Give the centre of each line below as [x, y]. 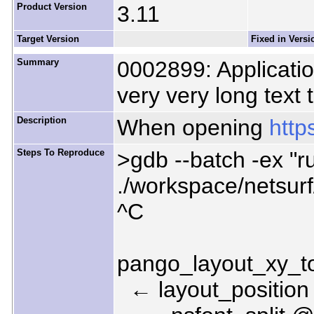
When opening [193, 128]
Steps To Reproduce [60, 153]
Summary [37, 62]
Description [41, 121]
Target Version [48, 39]
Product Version [52, 7]
